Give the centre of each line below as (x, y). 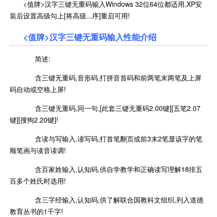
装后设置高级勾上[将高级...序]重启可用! (70, 15)
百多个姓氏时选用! (38, 180)
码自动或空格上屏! (38, 89)
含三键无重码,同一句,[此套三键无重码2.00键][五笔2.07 (112, 108)
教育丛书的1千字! (36, 211)
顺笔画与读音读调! (38, 150)
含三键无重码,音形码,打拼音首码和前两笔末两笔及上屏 (112, 77)
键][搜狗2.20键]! (34, 119)
